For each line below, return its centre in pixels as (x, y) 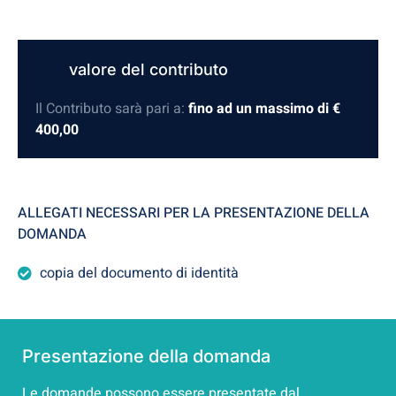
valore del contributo (148, 69)
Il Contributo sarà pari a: (112, 109)
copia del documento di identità (139, 274)
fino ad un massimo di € (264, 109)
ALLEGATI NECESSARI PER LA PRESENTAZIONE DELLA (194, 213)
